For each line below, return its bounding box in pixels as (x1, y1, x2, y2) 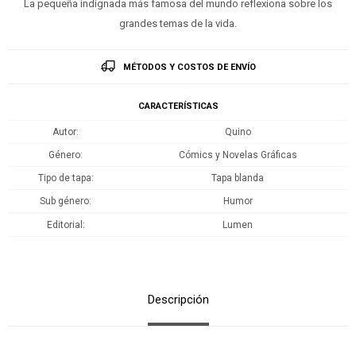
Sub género (40, 195, 89, 207)
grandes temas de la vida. (119, 17, 237, 29)
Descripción (147, 292, 209, 307)
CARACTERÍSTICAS (137, 100, 219, 111)
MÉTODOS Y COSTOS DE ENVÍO (122, 61, 256, 72)
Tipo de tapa (37, 172, 91, 184)
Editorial (46, 219, 83, 230)
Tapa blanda (211, 172, 264, 184)
